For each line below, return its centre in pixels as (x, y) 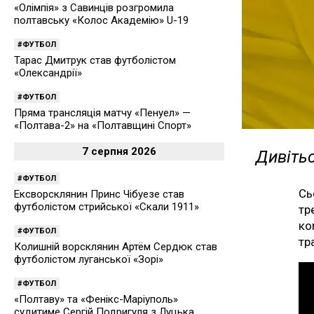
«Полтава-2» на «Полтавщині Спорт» (103, 126)
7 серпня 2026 (119, 152)
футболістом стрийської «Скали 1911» (107, 207)
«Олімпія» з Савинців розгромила (94, 8)
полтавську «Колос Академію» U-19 (101, 21)
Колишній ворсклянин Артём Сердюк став (116, 247)
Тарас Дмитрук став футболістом (95, 61)
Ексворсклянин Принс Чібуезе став (99, 194)
